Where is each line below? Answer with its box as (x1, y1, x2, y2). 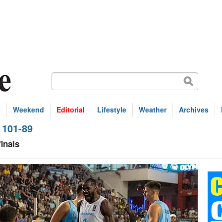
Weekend (13, 105, 44, 114)
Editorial (56, 105, 85, 114)
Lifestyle (97, 105, 126, 114)
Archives (179, 105, 209, 114)
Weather (139, 105, 166, 114)
